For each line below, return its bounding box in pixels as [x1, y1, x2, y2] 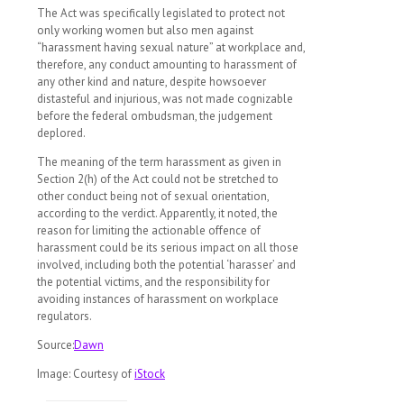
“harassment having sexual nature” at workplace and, [37, 40, 305, 56]
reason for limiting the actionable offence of [37, 223, 261, 239]
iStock [134, 366, 165, 382]
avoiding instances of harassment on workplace [37, 291, 279, 308]
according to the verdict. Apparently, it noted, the [37, 206, 278, 222]
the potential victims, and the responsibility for [37, 274, 270, 290]
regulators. [37, 308, 92, 325]
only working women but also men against [37, 23, 253, 39]
